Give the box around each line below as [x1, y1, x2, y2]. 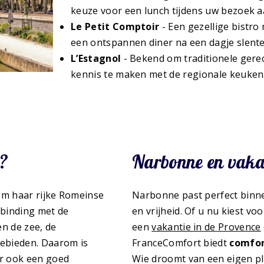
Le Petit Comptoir [71, 20, 160, 34]
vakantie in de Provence [151, 220, 261, 234]
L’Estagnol [71, 52, 121, 65]
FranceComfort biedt [132, 236, 230, 250]
